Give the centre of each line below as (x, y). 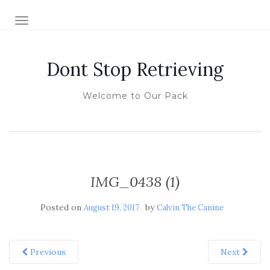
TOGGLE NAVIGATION (69, 22)
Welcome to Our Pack (135, 96)
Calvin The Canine (190, 208)
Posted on (62, 207)
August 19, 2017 (111, 208)
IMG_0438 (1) (135, 182)
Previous (47, 252)
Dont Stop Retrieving (135, 69)
